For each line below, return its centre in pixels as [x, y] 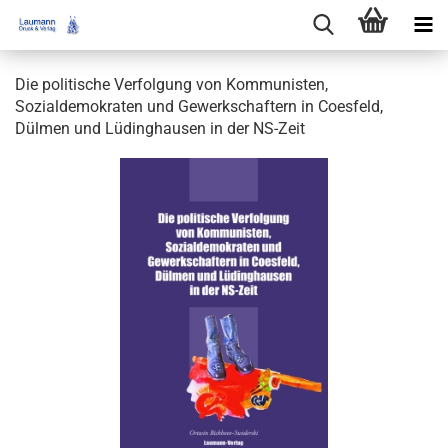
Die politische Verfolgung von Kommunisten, [171, 84]
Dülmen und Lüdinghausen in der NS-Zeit [160, 128]
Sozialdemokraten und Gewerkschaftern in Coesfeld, [199, 106]
